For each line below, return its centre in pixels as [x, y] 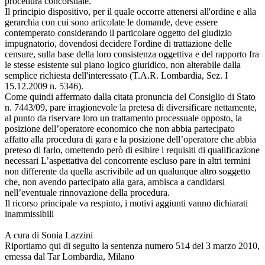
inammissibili [29, 214]
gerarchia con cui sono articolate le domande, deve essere [111, 22]
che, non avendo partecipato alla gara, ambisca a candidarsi [115, 182]
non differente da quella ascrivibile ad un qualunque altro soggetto [127, 171]
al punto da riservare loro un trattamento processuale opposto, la [123, 118]
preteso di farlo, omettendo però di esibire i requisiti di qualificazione [132, 150]
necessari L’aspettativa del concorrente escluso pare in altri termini [127, 160]
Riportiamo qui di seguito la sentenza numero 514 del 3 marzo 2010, [132, 245]
